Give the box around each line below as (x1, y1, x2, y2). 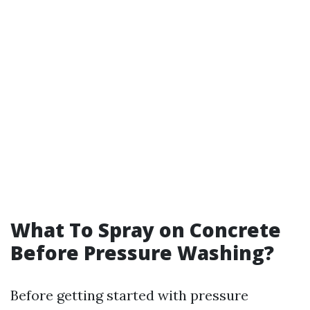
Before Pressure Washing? (10, 239, 274, 266)
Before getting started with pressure (10, 286, 248, 304)
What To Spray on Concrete (10, 217, 281, 243)
